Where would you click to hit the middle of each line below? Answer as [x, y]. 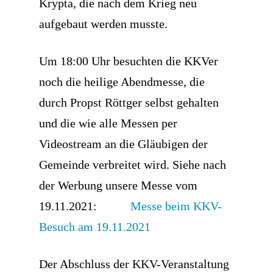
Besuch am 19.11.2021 [95, 227]
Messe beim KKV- [159, 206]
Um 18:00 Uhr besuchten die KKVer [129, 61]
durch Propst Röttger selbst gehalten [129, 102]
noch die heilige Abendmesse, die [122, 82]
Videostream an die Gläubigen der [123, 144]
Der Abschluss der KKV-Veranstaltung [134, 264]
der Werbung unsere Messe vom [118, 185]
